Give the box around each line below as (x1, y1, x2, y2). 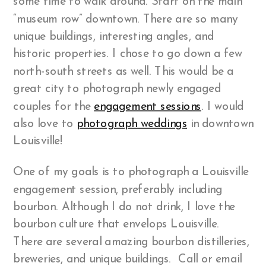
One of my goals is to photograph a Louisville (13, 166, 249, 179)
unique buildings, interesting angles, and (13, 30, 214, 43)
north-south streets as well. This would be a (13, 65, 234, 78)
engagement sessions (94, 100, 201, 113)
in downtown (187, 118, 254, 131)
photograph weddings (76, 118, 187, 131)
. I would (201, 100, 244, 113)
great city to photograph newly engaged (13, 83, 221, 96)
